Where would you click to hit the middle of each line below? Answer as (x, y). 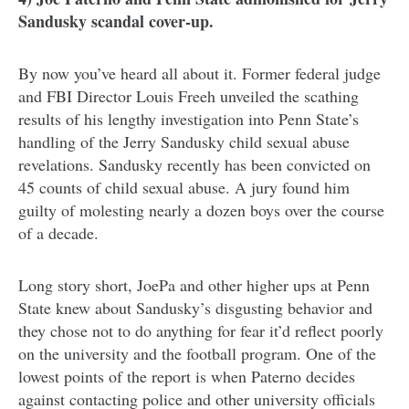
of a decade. (58, 232)
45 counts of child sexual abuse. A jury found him (184, 187)
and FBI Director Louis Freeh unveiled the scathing (189, 95)
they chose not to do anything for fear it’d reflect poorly (201, 330)
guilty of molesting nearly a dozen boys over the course (201, 210)
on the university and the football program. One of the (197, 353)
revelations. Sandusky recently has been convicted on (194, 164)
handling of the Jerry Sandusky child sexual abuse (184, 141)
